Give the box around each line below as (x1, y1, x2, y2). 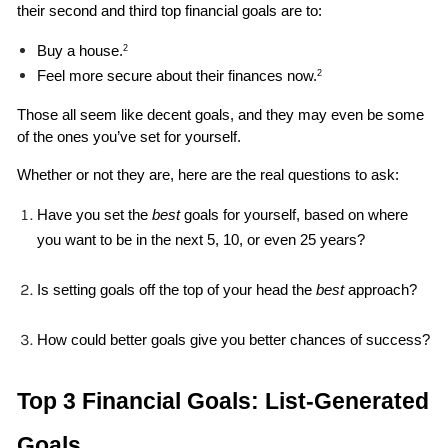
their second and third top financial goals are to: (17, 2, 327, 19)
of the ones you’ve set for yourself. (17, 128, 246, 145)
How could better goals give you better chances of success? (37, 331, 431, 348)
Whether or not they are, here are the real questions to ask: (17, 166, 404, 183)
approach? (344, 281, 418, 298)
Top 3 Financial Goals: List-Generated (17, 387, 430, 414)
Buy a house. (37, 42, 124, 59)
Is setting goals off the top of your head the (37, 281, 317, 298)
